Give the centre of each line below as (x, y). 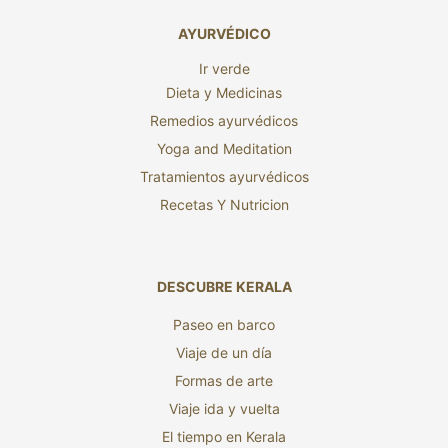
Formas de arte (224, 381)
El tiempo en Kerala (224, 437)
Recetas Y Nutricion (224, 205)
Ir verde (224, 69)
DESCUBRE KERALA (224, 287)
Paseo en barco (224, 325)
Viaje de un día (224, 353)
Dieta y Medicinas (224, 93)
